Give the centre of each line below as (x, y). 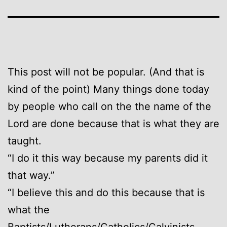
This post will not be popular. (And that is (106, 72)
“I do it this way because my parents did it (108, 158)
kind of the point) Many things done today (108, 89)
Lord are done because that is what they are (113, 123)
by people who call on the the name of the (109, 106)
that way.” (31, 175)
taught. (25, 141)
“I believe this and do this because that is (106, 192)
